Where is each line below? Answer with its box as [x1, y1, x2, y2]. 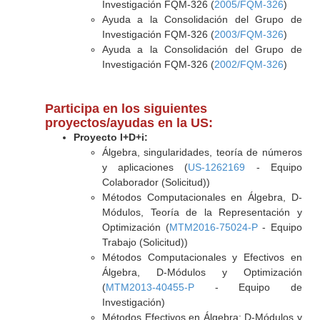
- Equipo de [194, 281, 302, 293]
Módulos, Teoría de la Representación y [101, 206, 302, 218]
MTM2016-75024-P [169, 221, 258, 233]
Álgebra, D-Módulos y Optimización [101, 266, 302, 278]
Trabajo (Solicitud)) [101, 236, 188, 248]
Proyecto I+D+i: [73, 131, 148, 143]
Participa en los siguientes [44, 101, 207, 116]
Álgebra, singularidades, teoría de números [101, 146, 302, 158]
